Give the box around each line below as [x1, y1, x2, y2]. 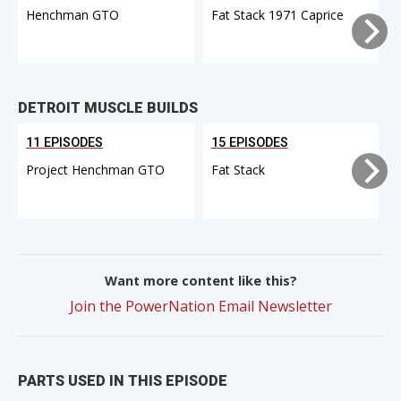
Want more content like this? [104, 271, 297, 289]
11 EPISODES [26, 134, 103, 150]
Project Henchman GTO [26, 160, 165, 178]
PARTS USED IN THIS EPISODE [18, 371, 227, 389]
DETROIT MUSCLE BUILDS [18, 98, 198, 116]
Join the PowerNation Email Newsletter [69, 295, 332, 316]
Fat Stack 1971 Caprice [210, 6, 344, 24]
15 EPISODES [210, 134, 288, 150]
